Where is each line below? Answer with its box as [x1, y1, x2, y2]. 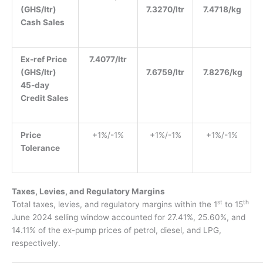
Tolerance [20, 143, 60, 153]
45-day [20, 80, 49, 90]
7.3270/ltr [146, 4, 184, 14]
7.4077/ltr [89, 54, 127, 64]
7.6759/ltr [146, 67, 184, 77]
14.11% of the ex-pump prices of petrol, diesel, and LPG [12, 225, 219, 235]
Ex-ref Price [20, 54, 67, 64]
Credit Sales [20, 93, 69, 103]
